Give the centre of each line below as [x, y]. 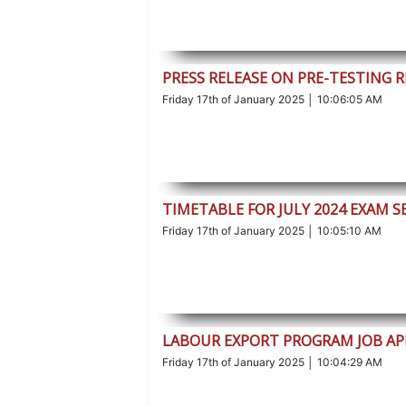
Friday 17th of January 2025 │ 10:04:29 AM [273, 362]
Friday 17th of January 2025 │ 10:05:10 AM [272, 231]
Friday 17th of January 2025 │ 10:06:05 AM [273, 99]
